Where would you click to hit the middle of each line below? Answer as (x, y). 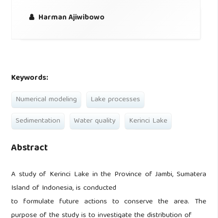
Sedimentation (38, 121)
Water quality (94, 121)
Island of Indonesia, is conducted (64, 189)
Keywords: (29, 78)
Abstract (29, 149)
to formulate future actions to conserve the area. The (109, 202)
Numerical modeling (46, 100)
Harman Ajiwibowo (71, 18)
